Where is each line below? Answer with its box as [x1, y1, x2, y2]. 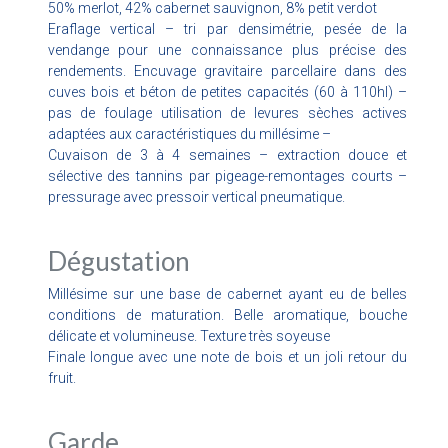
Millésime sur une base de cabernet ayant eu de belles [47, 285, 408, 302]
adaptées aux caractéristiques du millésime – [47, 125, 331, 142]
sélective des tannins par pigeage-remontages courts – [47, 167, 408, 184]
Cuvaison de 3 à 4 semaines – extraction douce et [47, 146, 408, 163]
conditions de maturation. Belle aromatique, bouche [47, 306, 408, 323]
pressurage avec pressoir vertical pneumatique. [47, 188, 345, 205]
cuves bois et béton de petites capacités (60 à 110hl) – [47, 83, 408, 100]
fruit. [47, 369, 76, 386]
